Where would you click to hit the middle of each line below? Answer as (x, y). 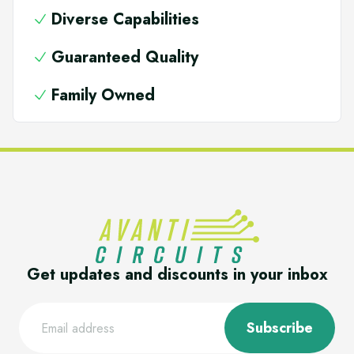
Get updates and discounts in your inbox (177, 275)
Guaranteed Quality (125, 57)
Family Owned (103, 95)
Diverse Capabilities (125, 19)
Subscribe (280, 328)
